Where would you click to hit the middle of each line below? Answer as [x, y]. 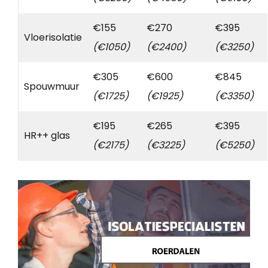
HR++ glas [47, 136]
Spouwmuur [52, 87]
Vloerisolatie [53, 38]
